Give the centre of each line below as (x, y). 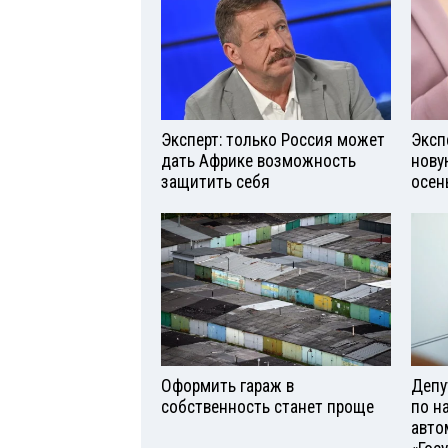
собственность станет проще (267, 406)
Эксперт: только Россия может (273, 139)
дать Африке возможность (258, 160)
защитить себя (215, 181)
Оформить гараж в (227, 385)
